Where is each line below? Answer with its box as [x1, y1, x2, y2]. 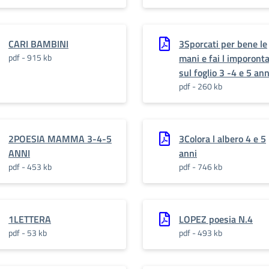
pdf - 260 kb [179, 80, 222, 92]
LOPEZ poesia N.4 [179, 212, 253, 226]
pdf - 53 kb [8, 226, 47, 239]
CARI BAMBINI [8, 37, 68, 51]
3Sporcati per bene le [179, 37, 267, 51]
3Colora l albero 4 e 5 [179, 131, 266, 146]
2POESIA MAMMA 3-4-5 [8, 131, 112, 146]
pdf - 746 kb [179, 160, 222, 173]
